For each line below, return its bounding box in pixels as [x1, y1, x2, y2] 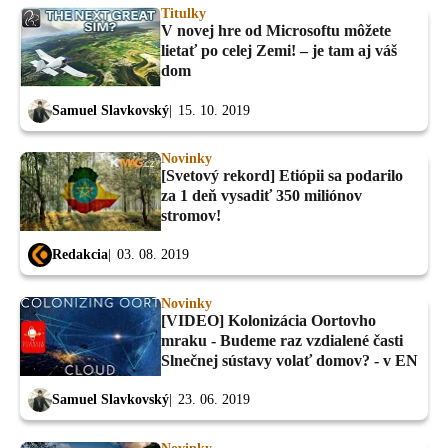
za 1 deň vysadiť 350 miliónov [161, 187, 362, 204]
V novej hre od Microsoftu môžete [161, 22, 391, 40]
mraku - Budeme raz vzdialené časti [161, 331, 403, 349]
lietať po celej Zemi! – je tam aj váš [161, 42, 397, 60]
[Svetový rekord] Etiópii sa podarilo [161, 167, 403, 184]
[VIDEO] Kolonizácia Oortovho [161, 311, 376, 329]
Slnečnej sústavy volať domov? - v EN [161, 351, 418, 369]
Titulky [161, 6, 206, 22]
